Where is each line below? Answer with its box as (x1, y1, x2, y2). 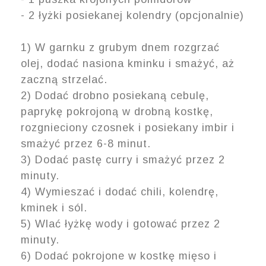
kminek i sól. (21, 201, 87, 214)
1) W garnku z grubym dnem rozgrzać (21, 41, 220, 53)
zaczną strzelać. (21, 73, 107, 85)
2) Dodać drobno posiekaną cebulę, (21, 89, 209, 102)
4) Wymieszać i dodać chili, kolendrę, (21, 185, 218, 198)
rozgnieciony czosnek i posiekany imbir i (21, 121, 235, 134)
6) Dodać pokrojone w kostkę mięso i (21, 249, 217, 262)
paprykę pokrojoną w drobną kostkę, (21, 105, 213, 118)
